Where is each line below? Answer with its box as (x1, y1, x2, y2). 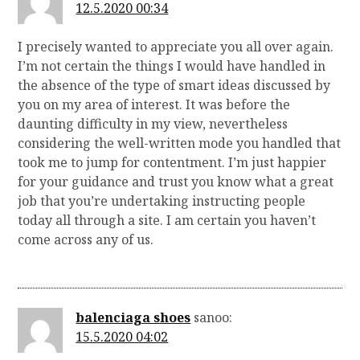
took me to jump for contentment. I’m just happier (18, 153, 327, 172)
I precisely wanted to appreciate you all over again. (18, 38, 334, 56)
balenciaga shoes (76, 309, 191, 327)
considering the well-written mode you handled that (18, 134, 342, 153)
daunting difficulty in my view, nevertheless (18, 115, 288, 133)
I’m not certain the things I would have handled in (18, 57, 326, 76)
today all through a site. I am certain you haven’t (18, 211, 317, 230)
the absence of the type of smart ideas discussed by (18, 76, 331, 95)
